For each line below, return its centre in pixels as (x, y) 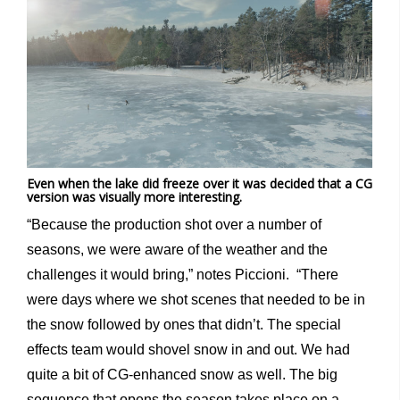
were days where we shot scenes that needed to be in (196, 300)
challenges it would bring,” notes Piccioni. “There (183, 275)
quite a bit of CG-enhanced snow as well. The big (182, 375)
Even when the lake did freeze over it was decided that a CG (200, 184)
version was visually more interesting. (134, 197)
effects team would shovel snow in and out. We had (188, 350)
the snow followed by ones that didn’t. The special (184, 325)
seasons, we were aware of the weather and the (177, 250)
